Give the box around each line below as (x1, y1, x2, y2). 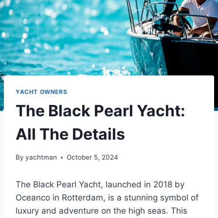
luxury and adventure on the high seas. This (16, 206, 187, 216)
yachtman (25, 153, 57, 162)
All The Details (16, 124, 125, 144)
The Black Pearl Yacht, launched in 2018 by (16, 180, 184, 190)
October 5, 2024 (67, 153, 119, 162)
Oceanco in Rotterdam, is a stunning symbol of (16, 193, 199, 203)
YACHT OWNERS (16, 88, 68, 95)
